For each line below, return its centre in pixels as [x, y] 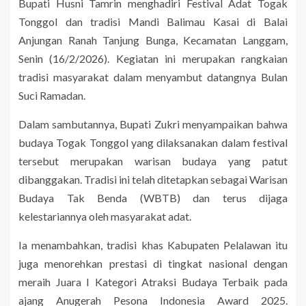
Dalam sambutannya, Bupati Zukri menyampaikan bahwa [153, 124]
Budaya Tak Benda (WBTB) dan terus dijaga [153, 198]
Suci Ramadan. [52, 96]
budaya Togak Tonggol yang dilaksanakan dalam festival [153, 143]
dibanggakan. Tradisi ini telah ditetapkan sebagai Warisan [153, 180]
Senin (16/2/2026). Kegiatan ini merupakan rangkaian [153, 59]
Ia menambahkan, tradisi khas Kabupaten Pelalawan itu [153, 245]
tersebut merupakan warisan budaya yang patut [153, 161]
